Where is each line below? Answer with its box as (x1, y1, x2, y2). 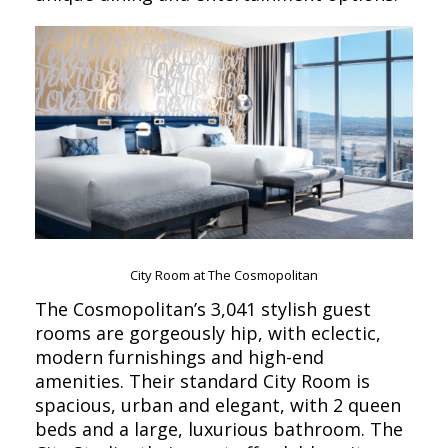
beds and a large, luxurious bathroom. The (35, 416, 403, 441)
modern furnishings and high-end (35, 344, 324, 369)
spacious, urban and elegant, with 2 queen (35, 392, 401, 417)
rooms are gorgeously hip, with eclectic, (35, 320, 381, 345)
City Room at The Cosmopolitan (130, 265, 318, 284)
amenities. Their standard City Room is (35, 368, 370, 393)
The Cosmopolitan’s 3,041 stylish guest (35, 296, 371, 321)
